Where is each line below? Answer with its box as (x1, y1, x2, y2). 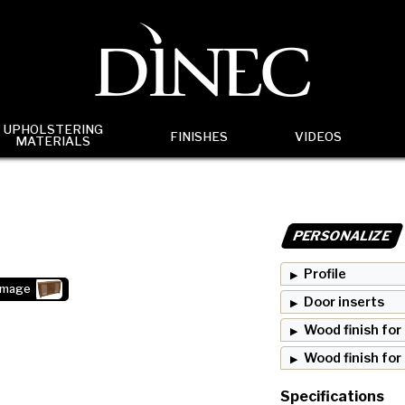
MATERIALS (15, 134, 91, 148)
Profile (303, 266, 346, 282)
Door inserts (303, 294, 384, 310)
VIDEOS (295, 129, 343, 144)
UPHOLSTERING (3, 122, 103, 137)
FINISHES (170, 129, 228, 144)
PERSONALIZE (290, 228, 394, 244)
